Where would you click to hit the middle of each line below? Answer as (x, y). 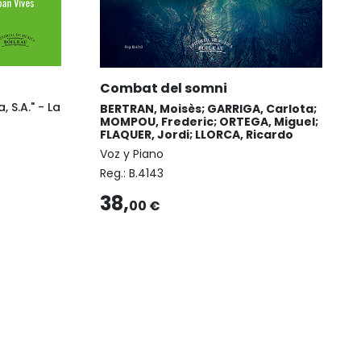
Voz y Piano (132, 154)
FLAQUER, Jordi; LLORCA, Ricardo (197, 134)
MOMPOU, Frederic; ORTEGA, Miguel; (209, 121)
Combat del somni (164, 88)
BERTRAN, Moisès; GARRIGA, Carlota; (208, 108)
